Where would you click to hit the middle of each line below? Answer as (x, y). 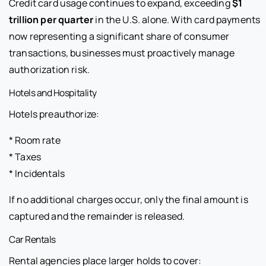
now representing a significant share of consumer (119, 37)
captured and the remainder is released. (97, 216)
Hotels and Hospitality (53, 93)
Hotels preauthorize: (54, 114)
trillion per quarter (51, 20)
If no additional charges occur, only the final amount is (129, 200)
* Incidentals (37, 174)
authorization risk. (50, 70)
